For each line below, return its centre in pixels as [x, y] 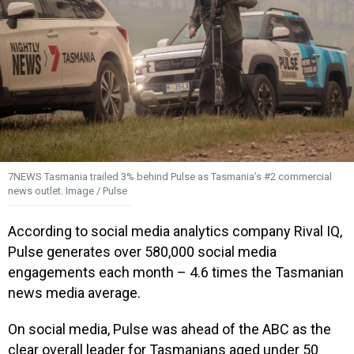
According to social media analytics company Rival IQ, [175, 232]
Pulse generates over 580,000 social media [142, 252]
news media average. [74, 293]
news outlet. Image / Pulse [68, 191]
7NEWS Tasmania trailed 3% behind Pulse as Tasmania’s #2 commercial [170, 177]
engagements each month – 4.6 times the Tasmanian [176, 273]
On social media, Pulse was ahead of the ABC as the [169, 329]
